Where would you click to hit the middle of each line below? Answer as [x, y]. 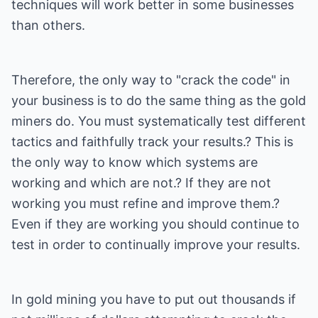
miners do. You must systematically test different [159, 121]
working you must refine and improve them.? [146, 203]
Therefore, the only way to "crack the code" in [151, 80]
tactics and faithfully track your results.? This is [152, 142]
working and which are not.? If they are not [141, 183]
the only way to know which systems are [135, 162]
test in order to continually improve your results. [156, 245]
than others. [48, 25]
